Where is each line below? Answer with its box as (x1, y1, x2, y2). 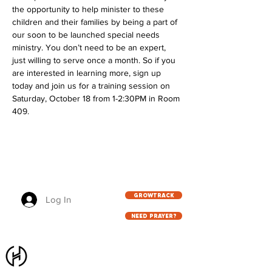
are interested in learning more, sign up (12, 68, 163, 78)
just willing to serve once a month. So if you (12, 55, 178, 65)
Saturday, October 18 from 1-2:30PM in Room (12, 93, 182, 103)
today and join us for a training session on (12, 81, 172, 90)
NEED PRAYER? (131, 212, 177, 219)
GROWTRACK (133, 192, 174, 199)
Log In (46, 194, 72, 205)
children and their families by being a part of (12, 17, 180, 27)
